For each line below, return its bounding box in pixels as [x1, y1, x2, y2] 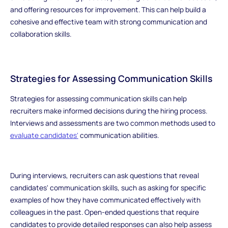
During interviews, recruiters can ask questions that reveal [10, 170, 199, 180]
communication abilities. [78, 130, 159, 140]
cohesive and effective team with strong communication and [10, 17, 207, 27]
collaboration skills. [10, 29, 71, 39]
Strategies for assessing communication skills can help [10, 93, 187, 103]
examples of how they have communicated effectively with [10, 194, 201, 205]
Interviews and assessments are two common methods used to [10, 118, 215, 128]
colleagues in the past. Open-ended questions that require [10, 207, 199, 217]
